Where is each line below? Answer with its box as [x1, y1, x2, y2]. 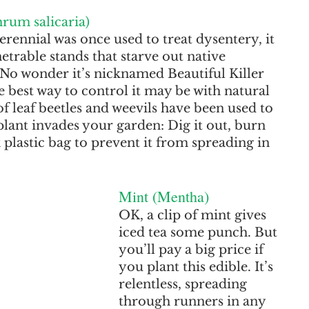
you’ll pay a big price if [119, 242, 267, 257]
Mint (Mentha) [119, 186, 209, 206]
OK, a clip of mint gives [119, 208, 270, 223]
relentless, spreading [119, 277, 250, 292]
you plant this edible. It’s [119, 259, 277, 275]
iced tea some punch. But [119, 225, 281, 240]
